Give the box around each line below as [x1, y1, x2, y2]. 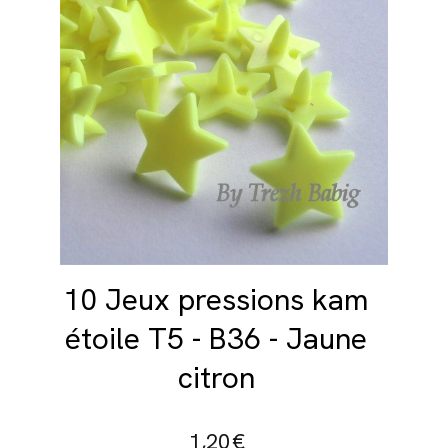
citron [177, 358, 255, 398]
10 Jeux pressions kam [63, 280, 369, 320]
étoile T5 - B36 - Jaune [65, 319, 367, 359]
